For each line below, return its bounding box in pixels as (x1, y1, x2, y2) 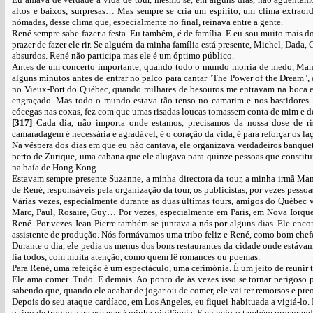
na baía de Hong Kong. (12, 162, 99, 173)
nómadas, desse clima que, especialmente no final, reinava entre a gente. (12, 17, 283, 27)
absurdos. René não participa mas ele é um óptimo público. (12, 50, 234, 61)
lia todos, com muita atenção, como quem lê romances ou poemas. (12, 252, 260, 262)
